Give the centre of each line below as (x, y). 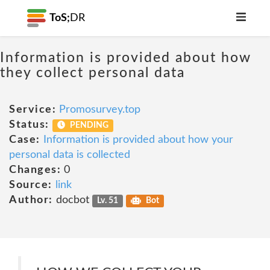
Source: (31, 185)
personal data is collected (70, 155)
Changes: (35, 170)
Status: (29, 125)
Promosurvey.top (100, 110)
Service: (33, 110)
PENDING (89, 125)
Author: (31, 200)
